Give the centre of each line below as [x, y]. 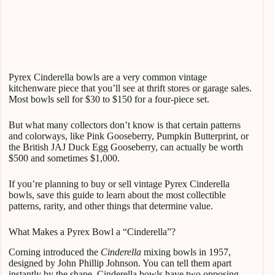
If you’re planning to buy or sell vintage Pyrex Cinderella [119, 184]
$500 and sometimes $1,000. [64, 158]
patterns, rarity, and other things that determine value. [111, 206]
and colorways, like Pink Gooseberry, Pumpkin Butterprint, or [129, 136]
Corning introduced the [55, 252]
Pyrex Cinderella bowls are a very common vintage [108, 77]
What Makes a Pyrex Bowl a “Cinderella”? [92, 232]
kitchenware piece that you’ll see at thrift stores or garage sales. [130, 88]
